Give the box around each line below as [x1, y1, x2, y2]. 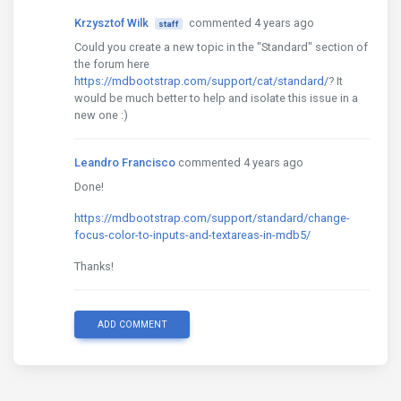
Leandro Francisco [74, 156, 175, 169]
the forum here [74, 57, 149, 71]
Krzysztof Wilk [74, 16, 149, 30]
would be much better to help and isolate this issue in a [74, 91, 358, 105]
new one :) [74, 108, 128, 122]
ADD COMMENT [97, 319, 167, 330]
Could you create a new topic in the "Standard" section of [74, 40, 368, 54]
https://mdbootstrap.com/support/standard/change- [74, 211, 350, 225]
